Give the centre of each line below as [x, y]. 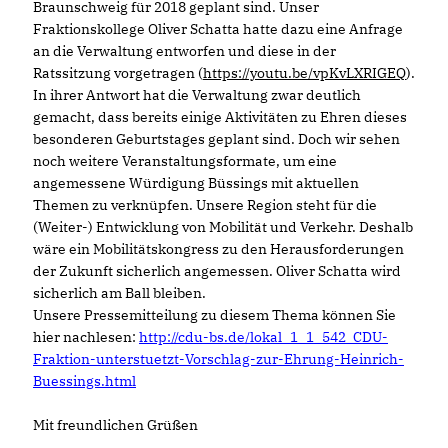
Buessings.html [84, 380]
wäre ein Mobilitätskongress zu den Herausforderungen [218, 248]
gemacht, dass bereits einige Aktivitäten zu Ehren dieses [220, 116]
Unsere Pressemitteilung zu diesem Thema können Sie [214, 314]
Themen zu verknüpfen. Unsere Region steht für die [205, 204]
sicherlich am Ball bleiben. [119, 292]
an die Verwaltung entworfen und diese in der [184, 50]
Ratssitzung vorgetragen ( [118, 72]
